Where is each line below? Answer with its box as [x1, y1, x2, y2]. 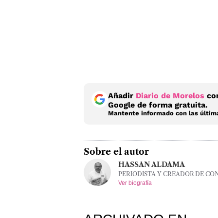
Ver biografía [118, 179, 152, 186]
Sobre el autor [84, 146, 149, 157]
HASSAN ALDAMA [118, 160, 185, 169]
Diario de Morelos [136, 91, 204, 100]
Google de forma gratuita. [108, 100, 208, 109]
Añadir [108, 91, 136, 100]
